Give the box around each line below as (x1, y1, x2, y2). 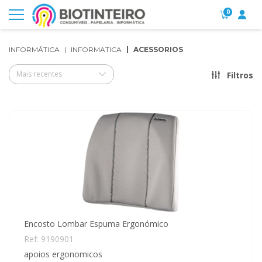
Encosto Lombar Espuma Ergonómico (24, 218, 168, 229)
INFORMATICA (71, 45, 122, 54)
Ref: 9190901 (24, 233, 74, 244)
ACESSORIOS (133, 45, 183, 54)
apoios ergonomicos (24, 249, 102, 260)
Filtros (227, 70, 253, 81)
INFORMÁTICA (9, 45, 60, 54)
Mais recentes (16, 69, 62, 79)
